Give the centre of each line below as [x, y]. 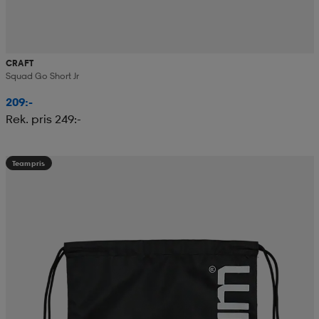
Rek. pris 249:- [43, 119]
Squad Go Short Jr [42, 75]
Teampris [28, 163]
